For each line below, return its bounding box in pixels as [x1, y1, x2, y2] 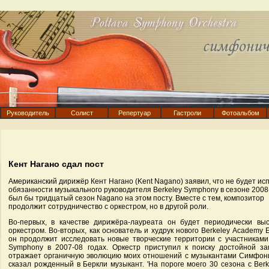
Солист [70, 109, 93, 116]
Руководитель [7, 109, 49, 116]
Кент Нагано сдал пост [8, 159, 104, 169]
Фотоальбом [221, 109, 259, 116]
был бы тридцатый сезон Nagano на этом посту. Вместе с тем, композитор [8, 194, 264, 203]
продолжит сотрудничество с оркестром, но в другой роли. [8, 202, 208, 211]
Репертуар [118, 109, 151, 116]
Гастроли [174, 109, 201, 116]
